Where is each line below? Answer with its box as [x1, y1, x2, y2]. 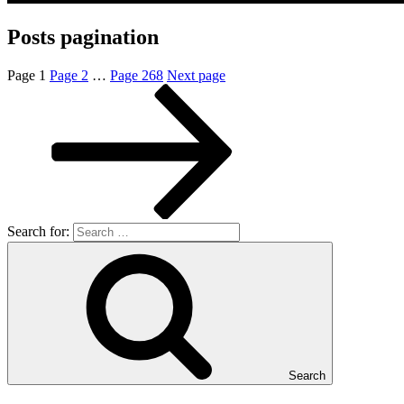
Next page [167, 68, 225, 83]
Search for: [7, 224, 73, 239]
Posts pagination [7, 25, 159, 50]
